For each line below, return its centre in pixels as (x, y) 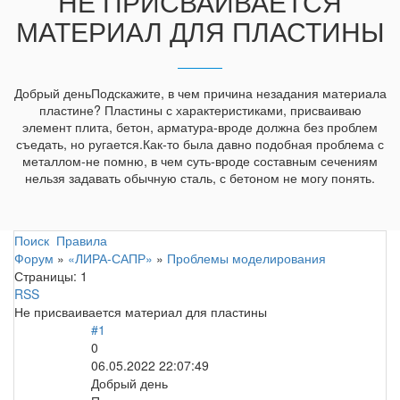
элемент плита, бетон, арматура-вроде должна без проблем (200, 127)
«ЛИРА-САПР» (110, 258)
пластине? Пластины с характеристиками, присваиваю (200, 110)
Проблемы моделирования (246, 258)
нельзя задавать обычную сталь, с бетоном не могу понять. (200, 178)
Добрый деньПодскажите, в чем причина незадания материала (200, 93)
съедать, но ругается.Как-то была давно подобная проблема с (200, 144)
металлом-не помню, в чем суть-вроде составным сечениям (200, 161)
